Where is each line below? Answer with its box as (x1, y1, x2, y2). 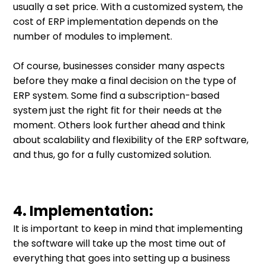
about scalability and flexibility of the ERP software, (13, 133, 249, 147)
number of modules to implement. (13, 30, 173, 44)
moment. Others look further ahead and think (13, 118, 226, 132)
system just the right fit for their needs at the (13, 104, 222, 118)
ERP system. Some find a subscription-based (13, 89, 220, 103)
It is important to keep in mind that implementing (13, 222, 243, 236)
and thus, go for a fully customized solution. (13, 148, 212, 162)
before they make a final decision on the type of (13, 74, 237, 88)
